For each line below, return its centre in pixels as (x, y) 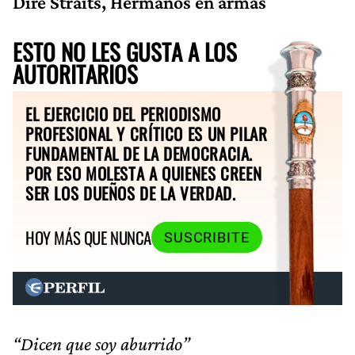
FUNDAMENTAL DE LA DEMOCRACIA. (139, 153)
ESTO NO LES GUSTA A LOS (125, 51)
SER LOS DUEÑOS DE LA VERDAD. (131, 193)
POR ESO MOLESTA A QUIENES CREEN (144, 173)
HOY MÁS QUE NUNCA (88, 238)
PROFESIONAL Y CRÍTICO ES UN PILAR (147, 133)
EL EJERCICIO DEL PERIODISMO (123, 113)
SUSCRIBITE (206, 237)
